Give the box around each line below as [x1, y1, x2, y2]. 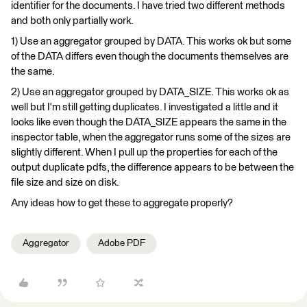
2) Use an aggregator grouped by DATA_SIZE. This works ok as [11, 87, 289, 97]
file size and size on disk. [11, 177, 119, 188]
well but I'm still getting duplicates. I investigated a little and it [11, 102, 278, 112]
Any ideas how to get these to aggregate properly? [11, 198, 233, 208]
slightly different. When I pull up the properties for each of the [11, 147, 278, 158]
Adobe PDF [98, 238, 145, 248]
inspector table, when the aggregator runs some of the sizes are [11, 132, 291, 143]
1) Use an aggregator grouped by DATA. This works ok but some [11, 36, 291, 47]
